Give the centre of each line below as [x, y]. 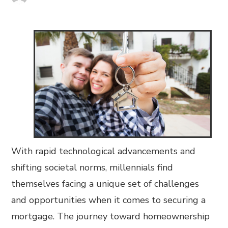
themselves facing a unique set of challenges [105, 184]
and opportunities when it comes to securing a [109, 200]
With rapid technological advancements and [104, 151]
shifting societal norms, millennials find [92, 168]
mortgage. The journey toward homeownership [111, 217]
